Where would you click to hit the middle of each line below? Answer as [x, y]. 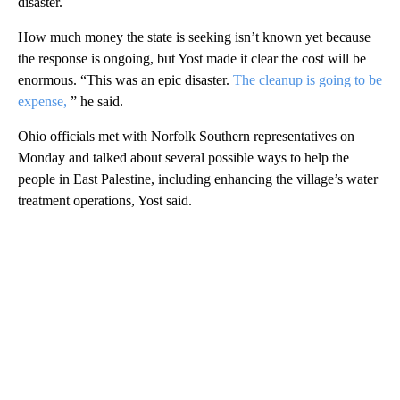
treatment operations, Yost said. [105, 200]
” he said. [95, 101]
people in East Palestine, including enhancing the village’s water [198, 179]
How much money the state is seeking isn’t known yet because [194, 37]
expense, [42, 101]
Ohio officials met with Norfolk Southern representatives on [186, 136]
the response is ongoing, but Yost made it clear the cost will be [192, 58]
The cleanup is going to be [308, 79]
